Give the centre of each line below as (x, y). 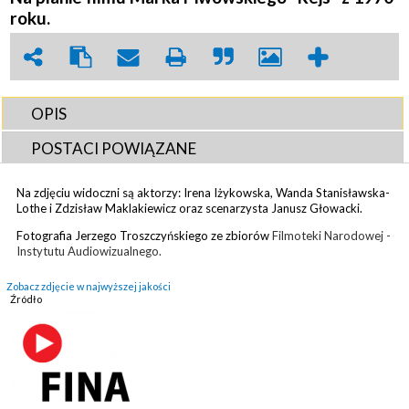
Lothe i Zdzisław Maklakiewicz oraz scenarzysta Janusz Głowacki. (191, 208)
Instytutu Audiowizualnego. (91, 251)
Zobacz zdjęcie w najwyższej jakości (89, 286)
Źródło (26, 299)
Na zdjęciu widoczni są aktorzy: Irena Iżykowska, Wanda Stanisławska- (204, 192)
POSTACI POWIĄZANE (114, 148)
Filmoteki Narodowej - (332, 235)
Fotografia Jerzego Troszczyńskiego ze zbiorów (145, 235)
